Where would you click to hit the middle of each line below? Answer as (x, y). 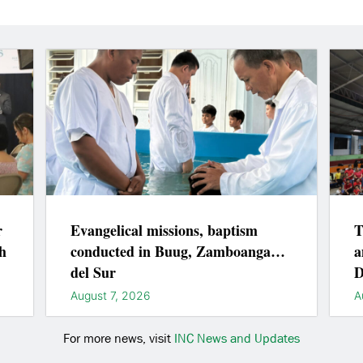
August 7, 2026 (111, 296)
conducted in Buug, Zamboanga (171, 252)
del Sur (94, 273)
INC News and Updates (237, 339)
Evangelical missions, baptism (164, 231)
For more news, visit (119, 339)
